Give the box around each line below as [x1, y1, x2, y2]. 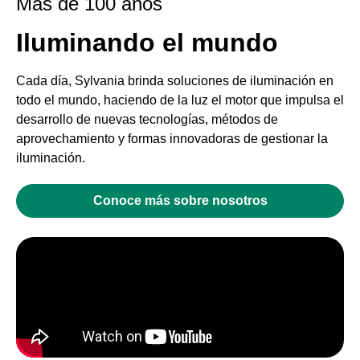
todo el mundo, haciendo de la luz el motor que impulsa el [16, 93, 344, 107]
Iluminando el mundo [16, 28, 278, 57]
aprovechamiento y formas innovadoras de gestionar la [16, 132, 328, 145]
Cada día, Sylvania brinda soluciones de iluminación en [16, 74, 333, 88]
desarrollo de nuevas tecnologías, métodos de [16, 112, 278, 126]
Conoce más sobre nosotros [92, 194, 268, 207]
